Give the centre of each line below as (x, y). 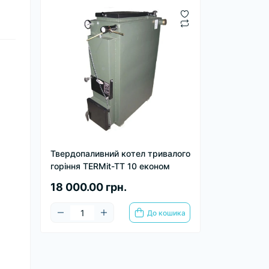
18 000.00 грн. (89, 187)
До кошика (166, 213)
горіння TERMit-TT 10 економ (110, 166)
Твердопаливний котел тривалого (120, 154)
